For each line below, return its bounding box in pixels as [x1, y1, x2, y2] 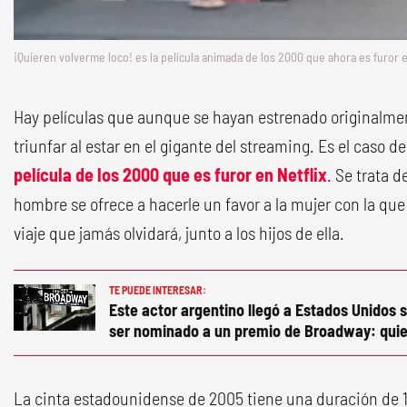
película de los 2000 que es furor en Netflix [14, 164, 327, 186]
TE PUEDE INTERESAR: [109, 283, 206, 297]
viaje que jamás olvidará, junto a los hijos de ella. [14, 222, 344, 244]
